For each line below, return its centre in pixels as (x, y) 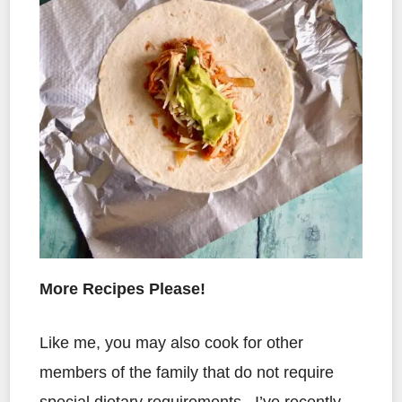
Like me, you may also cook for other (171, 343)
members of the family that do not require (187, 373)
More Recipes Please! (122, 289)
